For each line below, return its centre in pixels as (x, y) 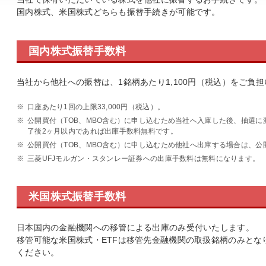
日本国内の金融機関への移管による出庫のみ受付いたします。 (135, 227)
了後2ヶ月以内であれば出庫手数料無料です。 (102, 131)
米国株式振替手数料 (77, 197)
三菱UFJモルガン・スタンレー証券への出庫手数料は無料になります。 (144, 159)
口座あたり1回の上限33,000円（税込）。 (96, 107)
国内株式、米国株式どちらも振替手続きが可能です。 (118, 12)
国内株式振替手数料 (77, 51)
